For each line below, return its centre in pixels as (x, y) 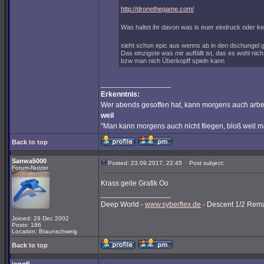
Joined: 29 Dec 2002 (40, 218)
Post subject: (204, 163)
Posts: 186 (27, 225)
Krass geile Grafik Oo (135, 183)
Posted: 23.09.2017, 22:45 (145, 163)
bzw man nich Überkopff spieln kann (173, 61)
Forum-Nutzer (30, 168)
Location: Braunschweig (44, 231)
